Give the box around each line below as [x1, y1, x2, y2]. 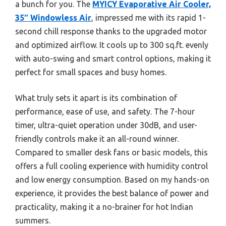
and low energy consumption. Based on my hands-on [15, 175, 209, 184]
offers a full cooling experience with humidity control [15, 161, 208, 171]
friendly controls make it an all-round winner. [15, 134, 179, 143]
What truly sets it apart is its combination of [15, 93, 177, 102]
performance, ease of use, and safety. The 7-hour [15, 106, 195, 116]
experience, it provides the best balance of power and [15, 188, 209, 198]
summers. [15, 215, 50, 225]
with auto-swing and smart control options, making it [15, 53, 211, 63]
